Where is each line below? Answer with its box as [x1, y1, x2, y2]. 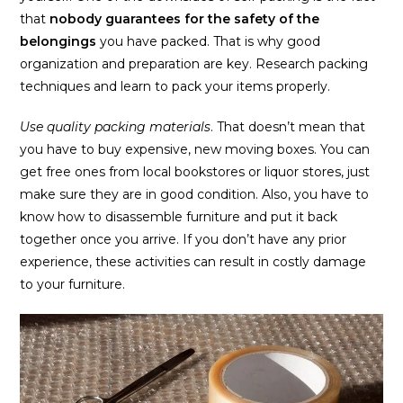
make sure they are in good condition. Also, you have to [20, 186, 370, 203]
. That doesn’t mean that [210, 119, 366, 136]
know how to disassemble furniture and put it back [20, 209, 338, 226]
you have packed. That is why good [96, 33, 321, 50]
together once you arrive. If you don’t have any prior [20, 231, 347, 248]
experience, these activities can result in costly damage [20, 254, 367, 271]
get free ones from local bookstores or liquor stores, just [20, 164, 371, 181]
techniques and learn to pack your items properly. [20, 78, 331, 95]
